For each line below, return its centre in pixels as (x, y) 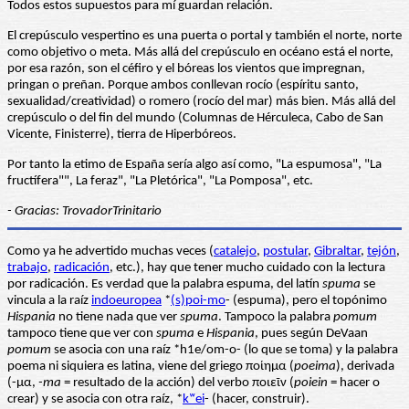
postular (285, 251)
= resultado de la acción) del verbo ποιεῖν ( (178, 383)
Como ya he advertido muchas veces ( (110, 251)
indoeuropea (126, 300)
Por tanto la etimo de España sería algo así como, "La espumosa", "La (194, 165)
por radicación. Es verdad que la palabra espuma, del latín (165, 284)
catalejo (235, 251)
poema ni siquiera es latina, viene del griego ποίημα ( (151, 366)
